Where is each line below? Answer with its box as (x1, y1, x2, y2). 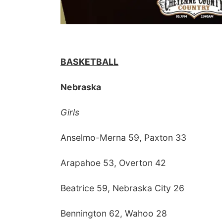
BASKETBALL (60, 56, 118, 67)
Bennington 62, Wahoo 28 (60, 208, 167, 219)
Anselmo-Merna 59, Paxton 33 (60, 132, 186, 143)
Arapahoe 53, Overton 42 (60, 158, 166, 168)
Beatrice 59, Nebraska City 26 (60, 183, 184, 193)
